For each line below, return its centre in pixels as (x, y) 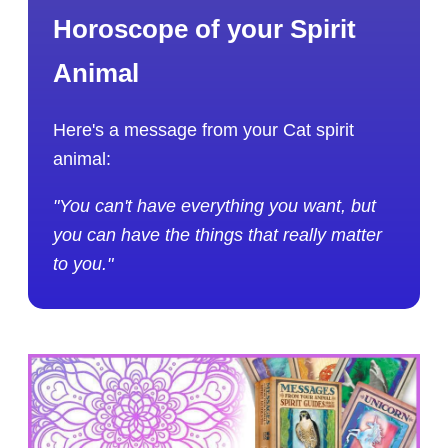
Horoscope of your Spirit (205, 28)
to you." (83, 264)
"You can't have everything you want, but (215, 206)
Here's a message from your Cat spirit (204, 130)
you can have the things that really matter (218, 235)
